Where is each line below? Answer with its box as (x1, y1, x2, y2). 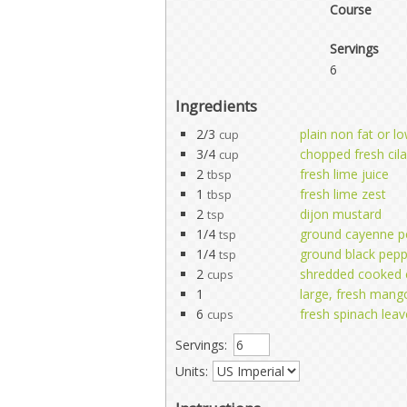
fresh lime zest (300, 184, 386, 203)
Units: (175, 362, 208, 380)
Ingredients (175, 94, 257, 116)
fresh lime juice (300, 164, 389, 183)
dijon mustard (300, 204, 382, 223)
